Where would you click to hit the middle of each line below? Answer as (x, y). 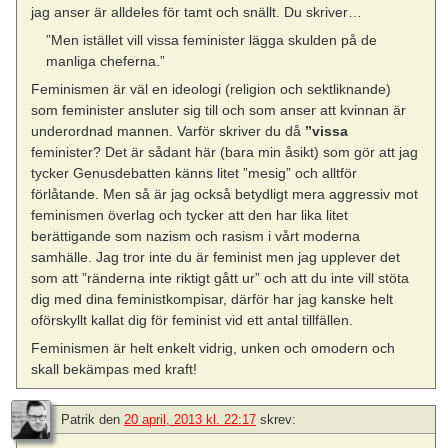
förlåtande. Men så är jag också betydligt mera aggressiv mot (225, 194)
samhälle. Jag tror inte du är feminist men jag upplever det (216, 257)
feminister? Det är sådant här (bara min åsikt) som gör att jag (225, 152)
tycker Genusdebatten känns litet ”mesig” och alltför (194, 173)
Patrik (78, 419)
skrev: (278, 419)
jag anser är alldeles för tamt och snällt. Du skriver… (197, 11)
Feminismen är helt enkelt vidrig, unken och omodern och (213, 348)
